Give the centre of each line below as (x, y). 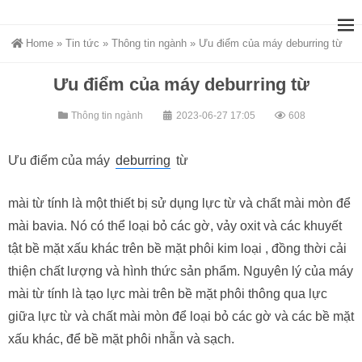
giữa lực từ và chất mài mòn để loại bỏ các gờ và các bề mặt (181, 316)
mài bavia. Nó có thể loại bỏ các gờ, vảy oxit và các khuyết (175, 226)
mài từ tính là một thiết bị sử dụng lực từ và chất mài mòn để (179, 203)
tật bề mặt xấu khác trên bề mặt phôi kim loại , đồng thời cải (177, 248)
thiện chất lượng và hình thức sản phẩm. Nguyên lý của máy (181, 271)
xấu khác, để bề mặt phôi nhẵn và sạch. (121, 339)
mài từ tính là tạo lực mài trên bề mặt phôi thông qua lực (168, 294)
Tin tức (83, 43)
